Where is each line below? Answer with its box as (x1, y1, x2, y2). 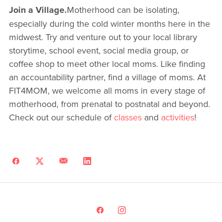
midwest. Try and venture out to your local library (8, 31, 197, 44)
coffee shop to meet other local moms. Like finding (8, 57, 205, 70)
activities (161, 111, 194, 124)
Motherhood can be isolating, (66, 3, 179, 16)
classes (113, 111, 142, 124)
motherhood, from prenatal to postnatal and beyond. (8, 98, 210, 111)
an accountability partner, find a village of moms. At (8, 71, 206, 84)
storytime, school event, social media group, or (8, 44, 189, 57)
